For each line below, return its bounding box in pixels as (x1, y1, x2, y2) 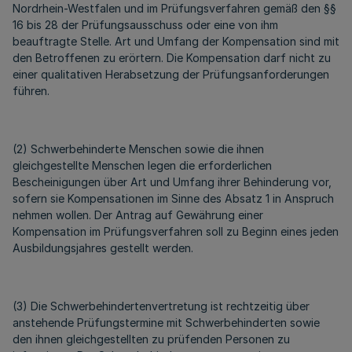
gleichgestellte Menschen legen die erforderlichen (13, 159, 272, 172)
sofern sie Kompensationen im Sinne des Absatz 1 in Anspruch (13, 192, 334, 205)
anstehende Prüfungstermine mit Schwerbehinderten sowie (13, 316, 320, 329)
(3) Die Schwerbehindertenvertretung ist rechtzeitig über (13, 299, 310, 313)
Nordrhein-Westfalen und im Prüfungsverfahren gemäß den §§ (13, 2, 336, 15)
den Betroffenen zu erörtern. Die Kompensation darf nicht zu (13, 51, 331, 64)
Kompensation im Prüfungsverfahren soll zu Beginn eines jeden (13, 225, 339, 238)
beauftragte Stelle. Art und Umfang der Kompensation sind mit (13, 35, 339, 48)
